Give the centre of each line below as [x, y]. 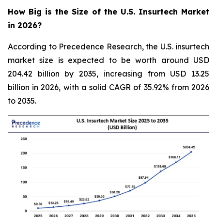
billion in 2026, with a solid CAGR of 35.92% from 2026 [108, 87]
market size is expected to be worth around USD [108, 60]
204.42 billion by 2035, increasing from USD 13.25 [108, 73]
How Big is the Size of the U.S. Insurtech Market [108, 11]
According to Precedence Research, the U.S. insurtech [108, 46]
